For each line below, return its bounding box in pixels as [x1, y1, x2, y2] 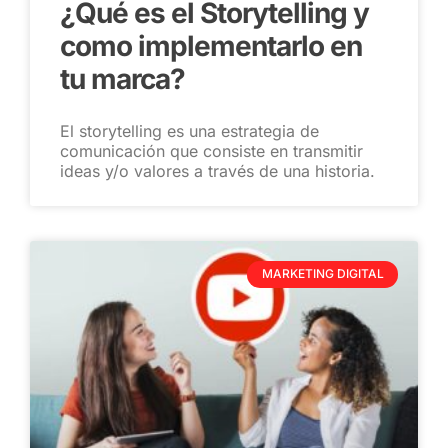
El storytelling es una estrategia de [60, 121, 319, 142]
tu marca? [60, 62, 185, 97]
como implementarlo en [60, 29, 362, 64]
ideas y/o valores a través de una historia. [60, 161, 375, 182]
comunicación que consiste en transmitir [60, 141, 363, 162]
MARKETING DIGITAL [261, 266, 384, 282]
